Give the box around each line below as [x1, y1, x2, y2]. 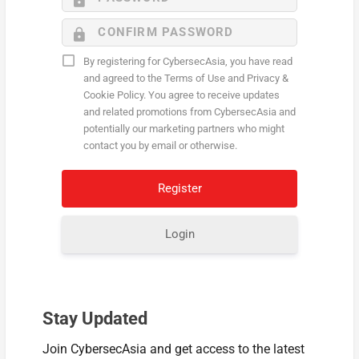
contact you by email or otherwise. [83, 139, 238, 151]
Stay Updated [42, 308, 148, 329]
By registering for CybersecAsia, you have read [83, 54, 293, 67]
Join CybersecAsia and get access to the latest [42, 341, 305, 357]
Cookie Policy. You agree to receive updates [83, 88, 280, 101]
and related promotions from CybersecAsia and [83, 105, 296, 118]
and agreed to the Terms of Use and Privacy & [83, 71, 289, 84]
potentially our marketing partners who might [83, 122, 285, 135]
